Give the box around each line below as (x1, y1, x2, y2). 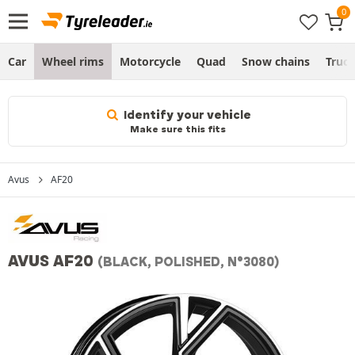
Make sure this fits (129, 124, 226, 135)
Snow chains (242, 54, 310, 69)
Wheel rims (42, 54, 104, 69)
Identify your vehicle (120, 108, 251, 122)
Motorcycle (120, 54, 181, 69)
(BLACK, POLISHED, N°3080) (97, 254, 280, 269)
